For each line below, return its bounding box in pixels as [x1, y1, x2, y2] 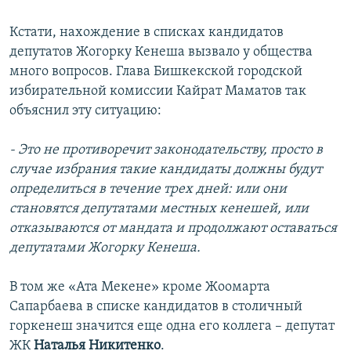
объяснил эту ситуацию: [9, 103, 161, 119]
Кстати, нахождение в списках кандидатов [9, 25, 284, 41]
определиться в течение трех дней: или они [9, 182, 287, 197]
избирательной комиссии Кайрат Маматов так [9, 84, 306, 100]
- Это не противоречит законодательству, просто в [9, 143, 323, 158]
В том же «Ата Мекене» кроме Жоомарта [9, 280, 270, 295]
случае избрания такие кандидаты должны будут [9, 162, 322, 178]
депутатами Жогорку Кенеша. [9, 241, 201, 256]
